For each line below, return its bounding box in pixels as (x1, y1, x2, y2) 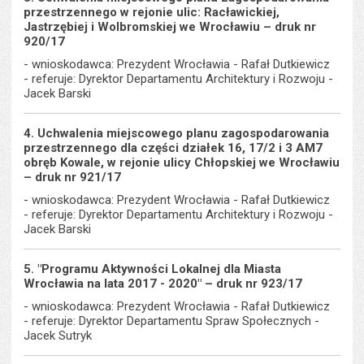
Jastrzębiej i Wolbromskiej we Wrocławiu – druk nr (24, 19, 317, 34)
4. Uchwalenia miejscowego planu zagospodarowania (24, 126, 330, 141)
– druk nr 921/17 (24, 170, 122, 184)
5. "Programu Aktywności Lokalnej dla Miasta (24, 262, 282, 276)
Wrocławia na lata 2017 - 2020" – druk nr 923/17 (24, 276, 303, 291)
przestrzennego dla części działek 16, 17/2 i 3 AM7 (24, 141, 323, 155)
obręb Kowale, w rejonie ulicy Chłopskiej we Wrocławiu (24, 155, 340, 170)
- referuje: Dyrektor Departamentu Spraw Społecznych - (24, 314, 320, 328)
